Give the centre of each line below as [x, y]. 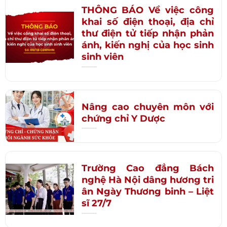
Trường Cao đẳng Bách [148, 168]
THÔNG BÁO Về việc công [148, 10]
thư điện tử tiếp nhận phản [148, 34]
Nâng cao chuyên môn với [148, 107]
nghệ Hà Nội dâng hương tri [148, 180]
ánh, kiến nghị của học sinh [148, 45]
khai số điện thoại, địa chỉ [148, 22]
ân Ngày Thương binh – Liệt [148, 191]
